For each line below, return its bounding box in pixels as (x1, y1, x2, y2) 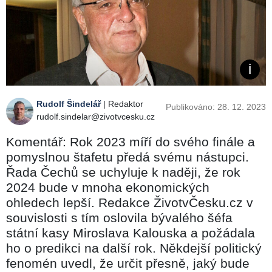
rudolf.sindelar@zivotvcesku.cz (36, 111, 155, 121)
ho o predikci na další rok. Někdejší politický (6, 240, 262, 255)
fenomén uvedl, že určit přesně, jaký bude (6, 256, 250, 270)
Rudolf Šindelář (36, 98, 101, 109)
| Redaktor (101, 98, 143, 109)
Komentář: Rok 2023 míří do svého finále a (6, 134, 255, 149)
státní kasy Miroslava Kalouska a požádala (6, 225, 255, 240)
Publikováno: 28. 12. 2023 (166, 101, 266, 112)
